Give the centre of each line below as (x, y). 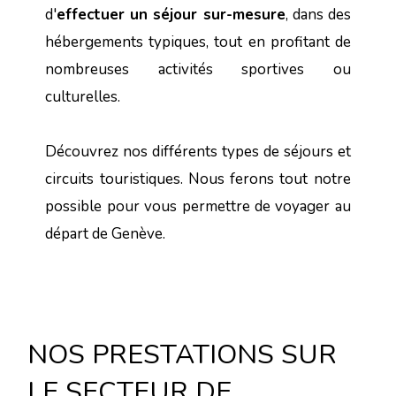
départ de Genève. (106, 234)
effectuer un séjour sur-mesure (171, 15)
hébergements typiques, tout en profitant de (198, 42)
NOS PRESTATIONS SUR (183, 355)
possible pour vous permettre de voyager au (198, 207)
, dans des (318, 15)
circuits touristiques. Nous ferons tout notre (198, 179)
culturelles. (83, 97)
